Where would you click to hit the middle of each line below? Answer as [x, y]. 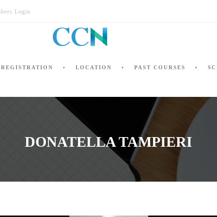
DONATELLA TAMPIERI [108, 142]
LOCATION [93, 67]
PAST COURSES [160, 67]
